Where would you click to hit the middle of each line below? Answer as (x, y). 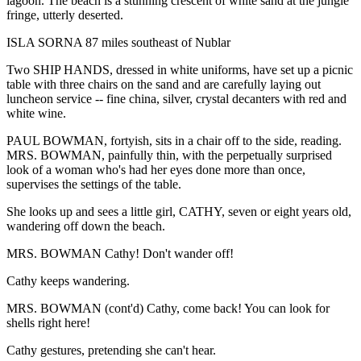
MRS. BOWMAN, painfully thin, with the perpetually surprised (169, 155)
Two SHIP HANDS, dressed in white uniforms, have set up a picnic (180, 69)
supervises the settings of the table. (94, 184)
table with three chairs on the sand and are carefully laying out (164, 84)
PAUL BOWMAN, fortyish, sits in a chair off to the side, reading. (174, 140)
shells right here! (48, 322)
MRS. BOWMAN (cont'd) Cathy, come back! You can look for (168, 308)
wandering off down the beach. (86, 226)
